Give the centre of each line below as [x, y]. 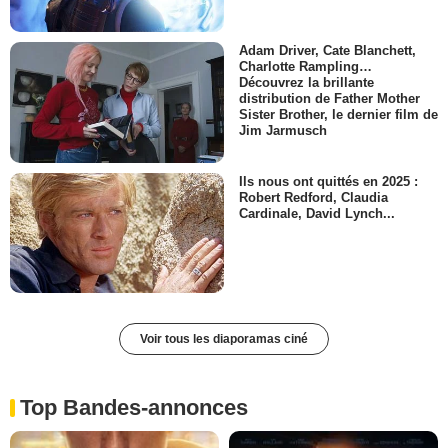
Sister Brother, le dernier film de [338, 115]
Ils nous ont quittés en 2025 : [328, 181]
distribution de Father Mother [329, 99]
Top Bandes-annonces [134, 407]
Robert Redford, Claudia [313, 197]
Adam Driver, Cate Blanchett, [327, 51]
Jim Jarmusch [283, 131]
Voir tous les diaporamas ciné [224, 338]
